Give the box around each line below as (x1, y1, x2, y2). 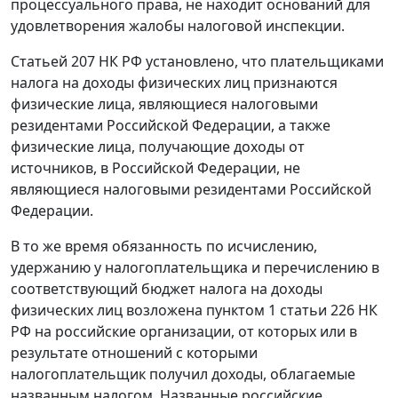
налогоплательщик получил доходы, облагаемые (11, 364, 355, 385)
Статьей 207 (11, 52, 95, 72)
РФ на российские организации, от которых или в (11, 322, 357, 342)
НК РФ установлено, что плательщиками (95, 52, 384, 72)
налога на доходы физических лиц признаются (11, 73, 338, 93)
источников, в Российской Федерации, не (11, 158, 300, 179)
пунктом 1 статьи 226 (206, 300, 354, 321)
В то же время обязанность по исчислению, (11, 236, 317, 257)
